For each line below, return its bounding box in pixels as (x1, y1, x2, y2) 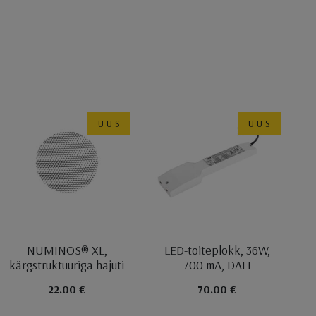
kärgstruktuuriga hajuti (9, 256, 125, 273)
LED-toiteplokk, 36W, (164, 241, 270, 258)
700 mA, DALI (183, 256, 251, 273)
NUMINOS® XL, (26, 241, 107, 258)
